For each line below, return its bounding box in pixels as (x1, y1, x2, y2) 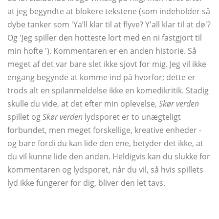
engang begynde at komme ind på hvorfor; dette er (7, 72, 196, 83)
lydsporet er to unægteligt (83, 111, 181, 123)
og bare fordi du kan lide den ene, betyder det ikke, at (7, 138, 203, 149)
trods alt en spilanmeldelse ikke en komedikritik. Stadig (7, 85, 209, 96)
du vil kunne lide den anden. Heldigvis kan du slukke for (7, 151, 210, 162)
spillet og (7, 111, 43, 123)
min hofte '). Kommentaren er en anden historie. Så (7, 45, 197, 57)
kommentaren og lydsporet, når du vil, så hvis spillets (7, 164, 203, 175)
